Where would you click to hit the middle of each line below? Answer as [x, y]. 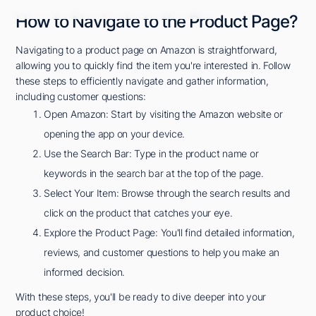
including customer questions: [81, 97]
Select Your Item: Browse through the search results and [167, 193]
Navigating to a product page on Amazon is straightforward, [146, 50]
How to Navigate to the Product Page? [157, 22]
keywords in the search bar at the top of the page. [154, 174]
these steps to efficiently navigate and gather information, [142, 81]
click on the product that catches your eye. [138, 213]
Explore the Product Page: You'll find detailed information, [169, 233]
